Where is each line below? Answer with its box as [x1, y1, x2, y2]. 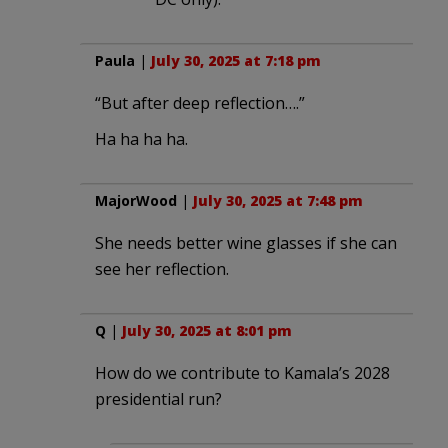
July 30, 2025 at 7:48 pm [193, 191, 363, 211]
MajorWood [95, 191, 177, 211]
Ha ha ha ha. [95, 128, 188, 151]
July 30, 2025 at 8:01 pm [122, 321, 292, 341]
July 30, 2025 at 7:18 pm [151, 51, 321, 71]
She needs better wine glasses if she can [95, 232, 397, 255]
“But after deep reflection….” [95, 92, 305, 115]
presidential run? [95, 388, 222, 411]
